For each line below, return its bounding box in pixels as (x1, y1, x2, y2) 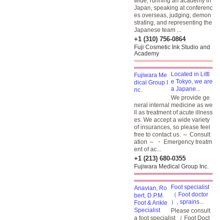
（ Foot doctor (171, 191, 208, 198)
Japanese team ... (134, 27, 181, 33)
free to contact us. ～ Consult (134, 131, 210, 138)
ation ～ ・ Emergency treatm (134, 138, 212, 145)
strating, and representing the (134, 19, 212, 26)
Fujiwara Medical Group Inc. (134, 163, 209, 170)
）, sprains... (171, 198, 204, 205)
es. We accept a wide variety (134, 116, 210, 123)
